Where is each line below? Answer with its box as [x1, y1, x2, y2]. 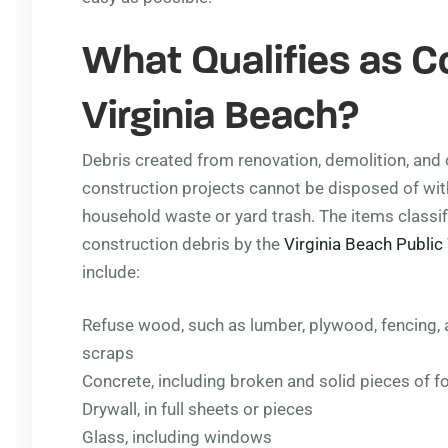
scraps [82, 343, 134, 363]
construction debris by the [82, 234, 284, 254]
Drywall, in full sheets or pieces [82, 399, 313, 419]
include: [82, 262, 140, 282]
